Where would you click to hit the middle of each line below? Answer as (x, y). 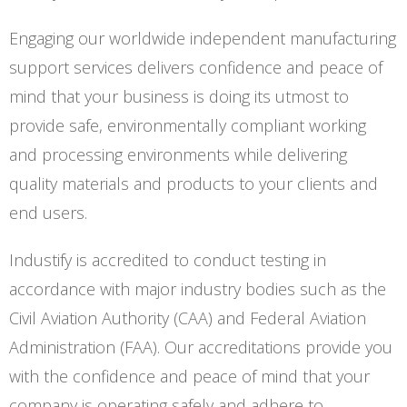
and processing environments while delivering (178, 154)
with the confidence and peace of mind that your (189, 376)
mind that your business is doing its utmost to (179, 96)
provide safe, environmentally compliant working (188, 125)
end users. (48, 213)
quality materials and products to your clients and (194, 184)
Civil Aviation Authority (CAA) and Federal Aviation (188, 318)
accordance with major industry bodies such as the (198, 289)
